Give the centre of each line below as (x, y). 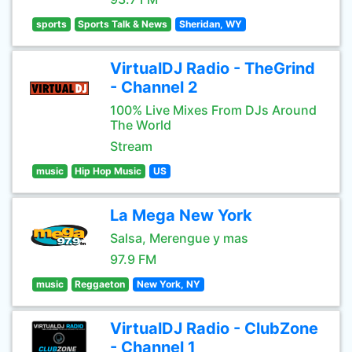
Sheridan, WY (210, 24)
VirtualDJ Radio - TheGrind (213, 68)
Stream (131, 146)
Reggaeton (100, 284)
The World (141, 125)
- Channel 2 (154, 87)
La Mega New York (181, 215)
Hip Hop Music (108, 171)
